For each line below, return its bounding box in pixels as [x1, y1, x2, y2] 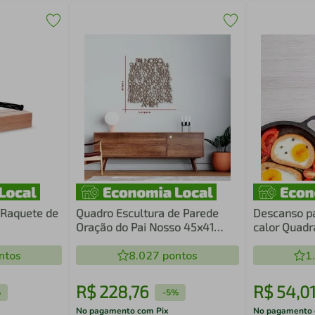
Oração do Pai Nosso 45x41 [76, 220, 214, 233]
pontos [159, 248, 198, 264]
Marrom [76, 234, 117, 247]
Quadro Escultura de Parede [76, 206, 219, 219]
